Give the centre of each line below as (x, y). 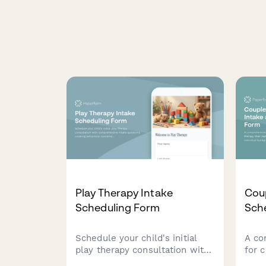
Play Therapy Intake (124, 193)
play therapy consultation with (142, 250)
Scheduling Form (118, 208)
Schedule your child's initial (136, 238)
